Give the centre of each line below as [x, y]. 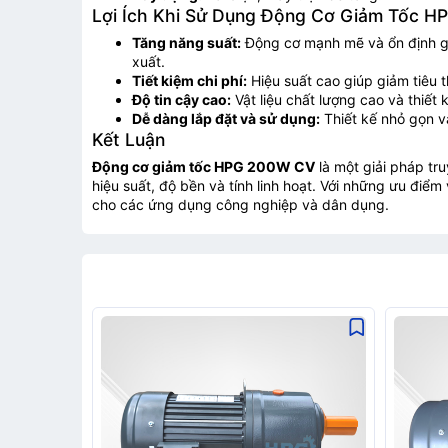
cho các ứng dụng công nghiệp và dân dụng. [240, 205]
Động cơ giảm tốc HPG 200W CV [203, 167]
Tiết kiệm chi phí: [189, 81]
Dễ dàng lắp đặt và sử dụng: [226, 119]
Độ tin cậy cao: [181, 100]
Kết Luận [128, 140]
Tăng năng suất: [186, 43]
